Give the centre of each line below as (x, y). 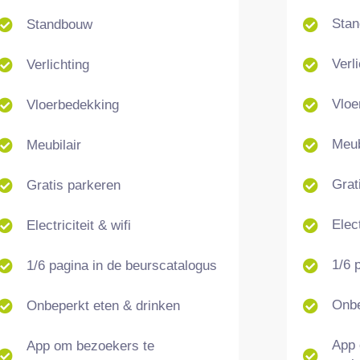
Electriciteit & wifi (78, 225)
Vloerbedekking (72, 104)
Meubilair (53, 145)
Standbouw (59, 24)
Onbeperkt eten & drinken (103, 305)
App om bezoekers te (90, 346)
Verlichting (57, 64)
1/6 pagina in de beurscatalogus (121, 265)
